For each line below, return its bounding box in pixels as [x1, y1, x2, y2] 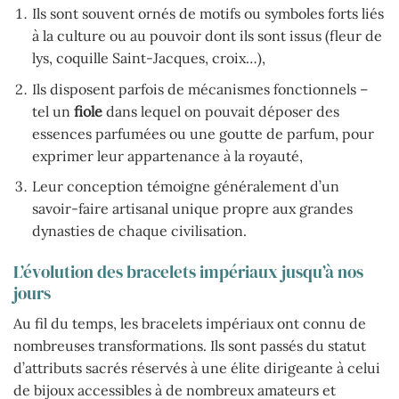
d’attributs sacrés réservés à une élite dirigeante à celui [13, 358, 380, 377]
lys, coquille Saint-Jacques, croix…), [31, 49, 265, 68]
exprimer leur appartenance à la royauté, [31, 146, 303, 165]
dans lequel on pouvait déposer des [102, 102, 339, 120]
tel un [31, 102, 74, 120]
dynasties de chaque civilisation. [31, 222, 247, 240]
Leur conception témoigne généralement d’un [31, 177, 339, 196]
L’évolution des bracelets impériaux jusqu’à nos [13, 260, 363, 284]
